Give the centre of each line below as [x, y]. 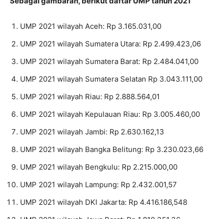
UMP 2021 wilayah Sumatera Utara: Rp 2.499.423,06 [110, 44]
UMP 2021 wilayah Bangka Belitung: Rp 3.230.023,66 [112, 150]
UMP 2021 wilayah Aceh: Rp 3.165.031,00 [91, 26]
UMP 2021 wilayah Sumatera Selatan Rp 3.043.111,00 [111, 79]
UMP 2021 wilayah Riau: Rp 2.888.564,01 [90, 97]
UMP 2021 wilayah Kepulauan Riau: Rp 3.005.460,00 [110, 114]
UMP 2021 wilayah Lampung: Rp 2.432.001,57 [99, 185]
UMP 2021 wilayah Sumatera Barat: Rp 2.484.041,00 [109, 62]
